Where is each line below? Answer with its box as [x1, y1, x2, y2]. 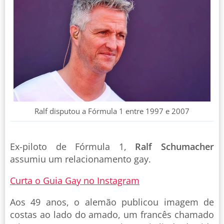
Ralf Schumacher [135, 140, 214, 152]
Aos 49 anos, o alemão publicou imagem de [10, 195, 214, 208]
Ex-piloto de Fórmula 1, [10, 140, 135, 152]
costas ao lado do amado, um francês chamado [10, 208, 214, 220]
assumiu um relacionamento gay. [10, 152, 151, 165]
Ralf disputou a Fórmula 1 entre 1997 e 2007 [34, 105, 189, 116]
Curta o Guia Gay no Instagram [10, 174, 139, 186]
